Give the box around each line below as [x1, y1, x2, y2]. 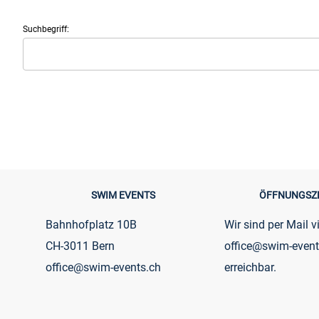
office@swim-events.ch [46, 261, 161, 274]
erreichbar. [224, 261, 276, 274]
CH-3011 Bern [46, 239, 115, 253]
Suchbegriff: [23, 24, 69, 34]
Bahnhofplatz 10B [46, 218, 137, 231]
